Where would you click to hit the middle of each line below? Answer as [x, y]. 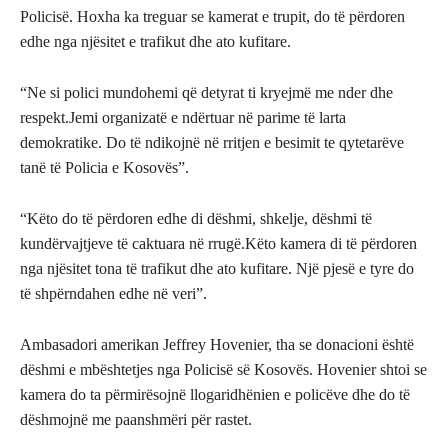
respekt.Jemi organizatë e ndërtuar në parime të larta [183, 118]
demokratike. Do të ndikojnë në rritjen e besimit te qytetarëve [212, 143]
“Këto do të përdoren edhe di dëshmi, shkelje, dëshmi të [196, 219]
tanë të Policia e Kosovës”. [104, 168]
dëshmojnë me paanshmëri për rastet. [136, 420]
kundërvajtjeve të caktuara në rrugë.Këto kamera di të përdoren [218, 244]
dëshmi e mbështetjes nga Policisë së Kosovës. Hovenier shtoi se [223, 370]
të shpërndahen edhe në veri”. [113, 294]
